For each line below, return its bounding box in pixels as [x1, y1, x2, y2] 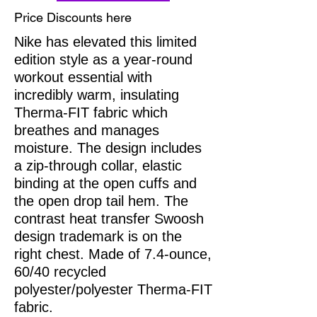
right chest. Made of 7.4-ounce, [14, 246, 212, 262]
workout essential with [14, 69, 152, 85]
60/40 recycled [14, 263, 106, 279]
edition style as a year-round [14, 51, 192, 67]
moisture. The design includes [14, 139, 202, 156]
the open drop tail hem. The [14, 192, 188, 209]
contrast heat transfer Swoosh [14, 210, 204, 226]
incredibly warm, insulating [14, 86, 179, 103]
